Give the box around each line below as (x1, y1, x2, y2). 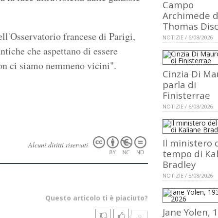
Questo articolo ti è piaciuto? (45, 193, 148, 202)
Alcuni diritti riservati (28, 140, 90, 149)
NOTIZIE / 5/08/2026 (163, 172, 213, 180)
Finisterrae (163, 89, 210, 102)
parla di (163, 78, 196, 91)
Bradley (163, 158, 196, 171)
